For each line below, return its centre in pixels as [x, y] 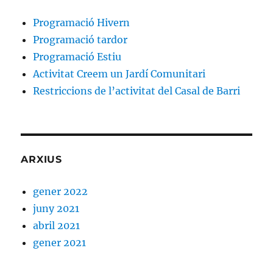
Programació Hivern [82, 23]
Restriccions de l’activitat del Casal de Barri [137, 91]
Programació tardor [80, 40]
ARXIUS [41, 160]
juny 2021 [56, 209]
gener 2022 [61, 192]
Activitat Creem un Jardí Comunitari [119, 74]
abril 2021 [57, 226]
